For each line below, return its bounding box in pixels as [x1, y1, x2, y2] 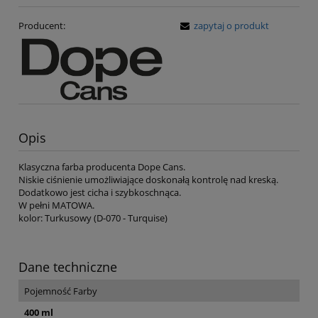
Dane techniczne [18, 258, 117, 275]
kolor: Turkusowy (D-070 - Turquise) [18, 211, 168, 224]
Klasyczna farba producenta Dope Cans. [18, 160, 185, 173]
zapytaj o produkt [194, 18, 269, 32]
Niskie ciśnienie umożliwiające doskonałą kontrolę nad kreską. [18, 172, 278, 186]
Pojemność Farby [24, 284, 97, 297]
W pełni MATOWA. [18, 198, 94, 212]
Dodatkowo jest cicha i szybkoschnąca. [18, 185, 181, 199]
